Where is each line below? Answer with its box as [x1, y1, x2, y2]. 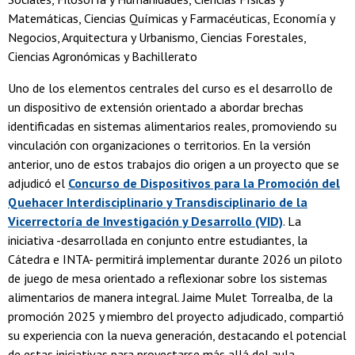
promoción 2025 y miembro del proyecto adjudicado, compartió [8, 308, 344, 325]
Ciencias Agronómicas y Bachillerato [8, 48, 200, 65]
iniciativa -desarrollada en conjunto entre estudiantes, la [8, 232, 307, 249]
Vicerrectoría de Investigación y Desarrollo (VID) [8, 213, 283, 230]
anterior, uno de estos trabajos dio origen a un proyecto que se [8, 156, 339, 173]
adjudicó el [8, 175, 68, 192]
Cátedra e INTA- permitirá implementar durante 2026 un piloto [8, 251, 342, 268]
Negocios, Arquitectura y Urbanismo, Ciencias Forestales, [8, 29, 306, 46]
